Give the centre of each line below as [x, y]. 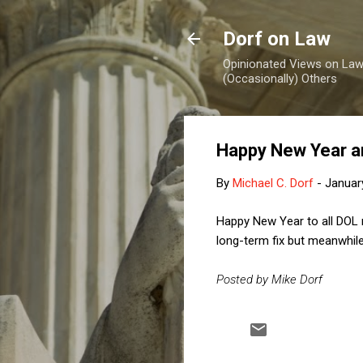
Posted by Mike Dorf [269, 279]
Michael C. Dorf [273, 183]
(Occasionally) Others [280, 79]
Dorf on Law [277, 39]
